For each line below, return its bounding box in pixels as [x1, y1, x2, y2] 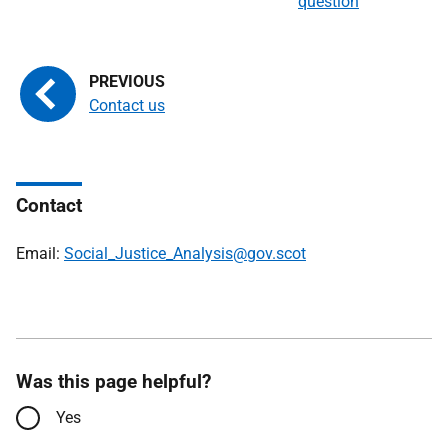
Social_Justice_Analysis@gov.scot [64, 244, 306, 263]
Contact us [89, 96, 165, 115]
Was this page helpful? [16, 370, 211, 393]
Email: [16, 244, 64, 263]
